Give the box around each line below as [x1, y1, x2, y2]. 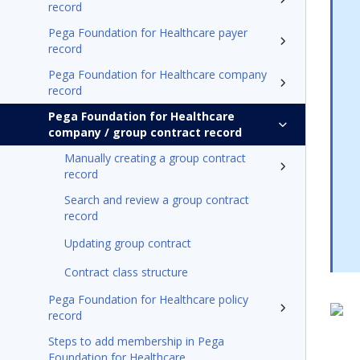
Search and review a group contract [64, 192, 249, 207]
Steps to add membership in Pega [48, 333, 224, 349]
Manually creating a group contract [64, 150, 246, 166]
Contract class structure [64, 264, 188, 280]
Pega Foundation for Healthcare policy [48, 292, 248, 307]
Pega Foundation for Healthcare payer [48, 25, 247, 40]
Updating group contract [64, 235, 191, 251]
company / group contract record [48, 125, 242, 140]
